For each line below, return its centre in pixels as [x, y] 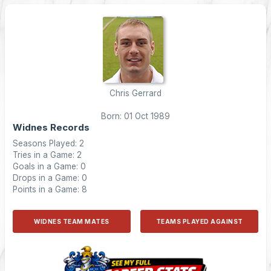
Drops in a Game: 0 [50, 178]
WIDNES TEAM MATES [72, 221]
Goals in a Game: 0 [49, 166]
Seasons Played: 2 [48, 143]
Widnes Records [51, 127]
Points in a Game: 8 [50, 189]
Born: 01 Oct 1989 [135, 116]
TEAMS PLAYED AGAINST [199, 221]
